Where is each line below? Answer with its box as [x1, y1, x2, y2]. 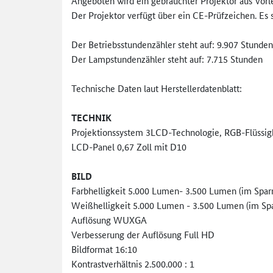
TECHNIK [71, 110, 112, 124]
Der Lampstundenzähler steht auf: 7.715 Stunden [71, 52, 263, 65]
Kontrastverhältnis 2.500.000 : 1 [71, 257, 194, 270]
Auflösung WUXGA [71, 213, 147, 226]
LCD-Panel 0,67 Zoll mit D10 [71, 140, 186, 153]
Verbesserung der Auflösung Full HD [71, 227, 214, 241]
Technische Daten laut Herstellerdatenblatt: [71, 81, 242, 94]
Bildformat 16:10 [71, 242, 137, 255]
